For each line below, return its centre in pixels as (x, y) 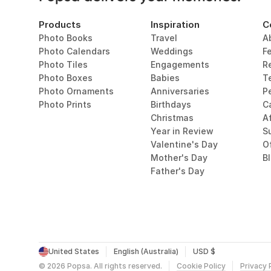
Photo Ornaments (76, 91)
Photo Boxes (66, 78)
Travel (164, 38)
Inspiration (175, 24)
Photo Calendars (74, 51)
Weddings (171, 51)
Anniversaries (180, 91)
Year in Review (182, 131)
